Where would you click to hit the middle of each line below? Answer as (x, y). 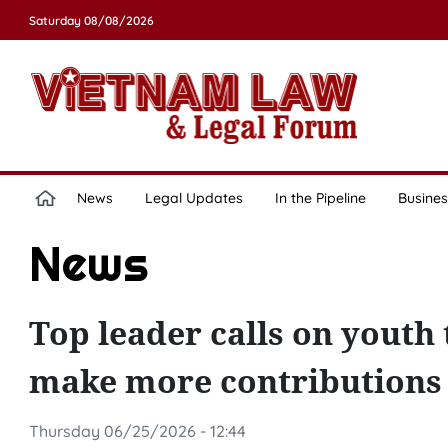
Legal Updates (193, 198)
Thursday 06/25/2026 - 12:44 (137, 431)
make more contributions (235, 380)
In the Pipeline (320, 198)
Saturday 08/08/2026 (91, 20)
